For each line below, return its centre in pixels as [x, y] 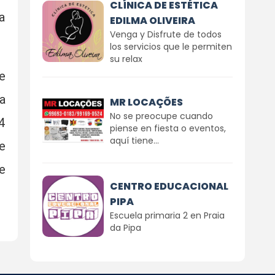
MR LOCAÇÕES [146, 102]
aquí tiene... [134, 140]
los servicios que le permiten [171, 47]
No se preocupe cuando [161, 116]
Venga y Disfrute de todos [165, 34]
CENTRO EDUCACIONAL [169, 186]
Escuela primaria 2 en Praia [167, 215]
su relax [126, 59]
